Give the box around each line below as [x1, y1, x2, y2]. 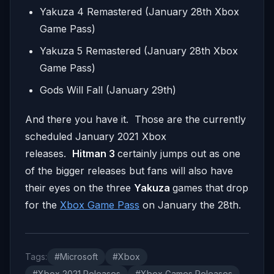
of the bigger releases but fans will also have [25, 165, 233, 177]
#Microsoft [54, 251, 98, 262]
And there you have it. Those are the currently [25, 113, 246, 126]
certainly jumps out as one [117, 147, 240, 160]
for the [25, 199, 60, 212]
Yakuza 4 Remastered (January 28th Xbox [40, 6, 239, 18]
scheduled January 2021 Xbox [25, 130, 166, 143]
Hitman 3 [72, 147, 117, 160]
